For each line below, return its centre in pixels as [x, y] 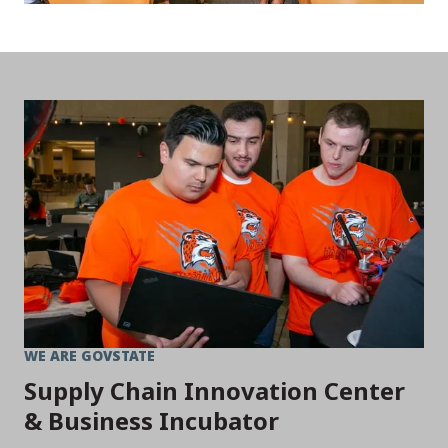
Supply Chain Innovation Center [214, 390]
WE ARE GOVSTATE [89, 355]
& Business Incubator [151, 420]
